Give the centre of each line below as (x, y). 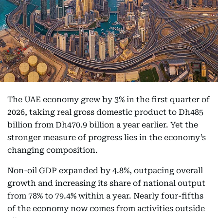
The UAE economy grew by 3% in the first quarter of (109, 100)
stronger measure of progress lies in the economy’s (107, 137)
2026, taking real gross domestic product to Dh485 (105, 112)
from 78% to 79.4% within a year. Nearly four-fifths (105, 196)
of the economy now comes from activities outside (106, 209)
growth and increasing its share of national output (106, 183)
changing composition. (53, 150)
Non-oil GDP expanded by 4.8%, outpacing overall (105, 171)
